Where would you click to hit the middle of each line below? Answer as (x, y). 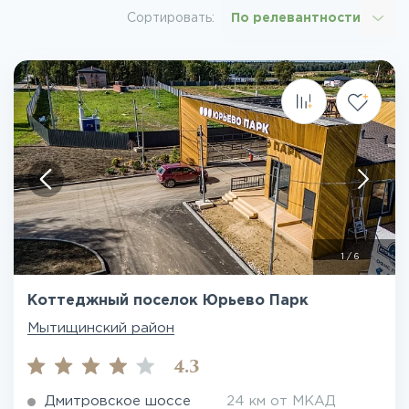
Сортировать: (171, 18)
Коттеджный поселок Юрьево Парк (168, 301)
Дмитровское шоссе (118, 401)
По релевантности (296, 18)
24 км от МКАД (281, 401)
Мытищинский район (101, 328)
